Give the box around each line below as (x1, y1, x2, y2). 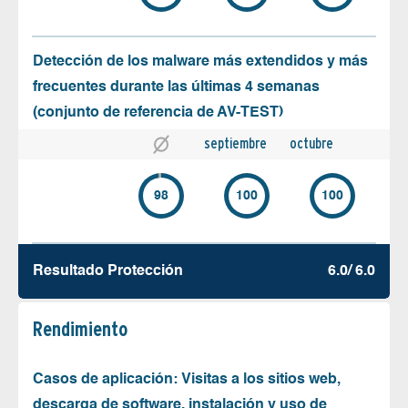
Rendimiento (33, 316, 127, 341)
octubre (290, 134, 333, 152)
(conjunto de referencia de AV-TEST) (33, 105, 283, 120)
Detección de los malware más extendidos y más (33, 54, 368, 69)
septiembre (204, 134, 267, 152)
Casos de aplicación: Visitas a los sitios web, (33, 372, 341, 387)
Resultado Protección (33, 263, 183, 279)
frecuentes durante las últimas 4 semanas (33, 79, 320, 95)
